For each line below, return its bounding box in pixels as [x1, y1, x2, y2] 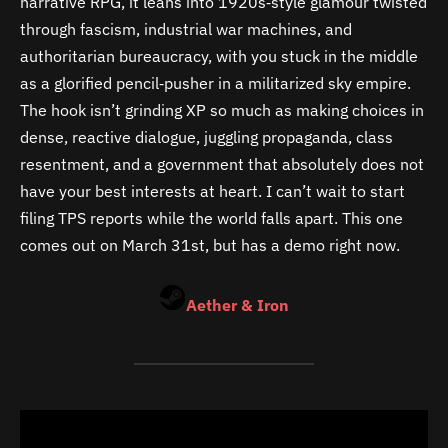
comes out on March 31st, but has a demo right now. [20, 234, 400, 255]
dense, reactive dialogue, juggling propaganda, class [20, 126, 393, 147]
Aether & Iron [186, 294, 289, 315]
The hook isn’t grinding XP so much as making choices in [20, 99, 424, 120]
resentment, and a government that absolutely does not [20, 153, 424, 174]
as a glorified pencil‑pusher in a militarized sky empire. [20, 72, 411, 93]
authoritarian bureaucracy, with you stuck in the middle [20, 45, 418, 66]
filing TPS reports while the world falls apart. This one [20, 207, 403, 228]
